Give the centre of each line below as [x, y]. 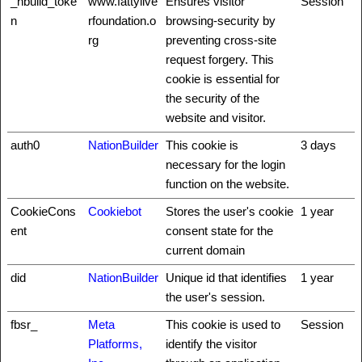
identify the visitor [211, 344]
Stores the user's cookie [229, 211]
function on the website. [227, 184]
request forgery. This [220, 59]
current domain [205, 250]
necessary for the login [225, 164]
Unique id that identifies [226, 278]
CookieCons [43, 211]
